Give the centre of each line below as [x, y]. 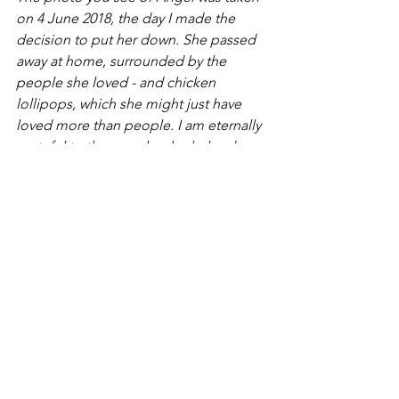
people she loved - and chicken [118, 83]
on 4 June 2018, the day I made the [127, 19]
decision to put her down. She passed [138, 40]
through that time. [75, 168]
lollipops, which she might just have [130, 104]
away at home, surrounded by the [123, 61]
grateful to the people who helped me [139, 147]
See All [265, 310]
